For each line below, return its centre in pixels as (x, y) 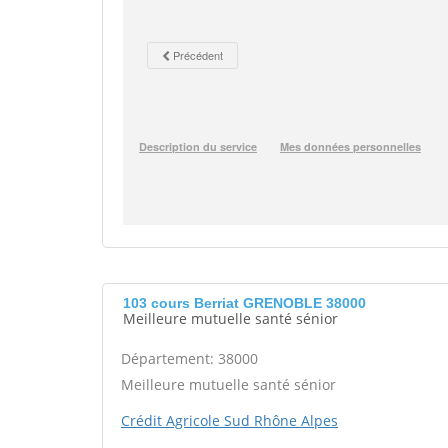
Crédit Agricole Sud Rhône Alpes (229, 420)
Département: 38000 (189, 358)
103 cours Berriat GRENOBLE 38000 (244, 303)
